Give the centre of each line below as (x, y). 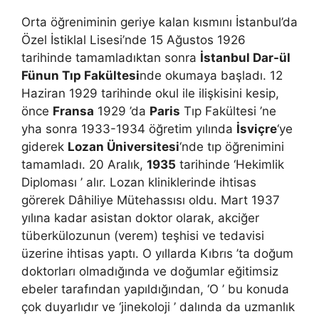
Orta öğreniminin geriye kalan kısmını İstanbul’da (159, 22)
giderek (45, 146)
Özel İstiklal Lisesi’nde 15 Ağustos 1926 (134, 40)
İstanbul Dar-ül (245, 57)
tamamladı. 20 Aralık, (84, 164)
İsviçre (257, 129)
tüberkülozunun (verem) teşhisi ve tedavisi (143, 235)
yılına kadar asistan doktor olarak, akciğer (140, 218)
